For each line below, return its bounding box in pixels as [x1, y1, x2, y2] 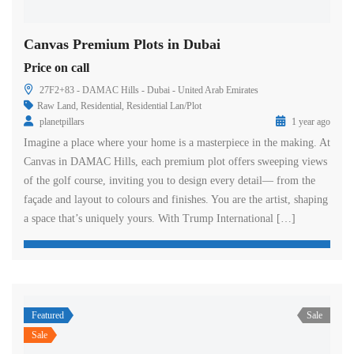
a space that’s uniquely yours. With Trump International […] [24, 213, 296, 225]
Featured [32, 310, 64, 322]
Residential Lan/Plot [126, 100, 201, 112]
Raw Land [37, 100, 76, 112]
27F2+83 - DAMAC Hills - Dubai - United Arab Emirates [40, 85, 258, 96]
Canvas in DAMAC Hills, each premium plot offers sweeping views [24, 156, 327, 168]
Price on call [24, 61, 89, 75]
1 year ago [289, 116, 330, 128]
